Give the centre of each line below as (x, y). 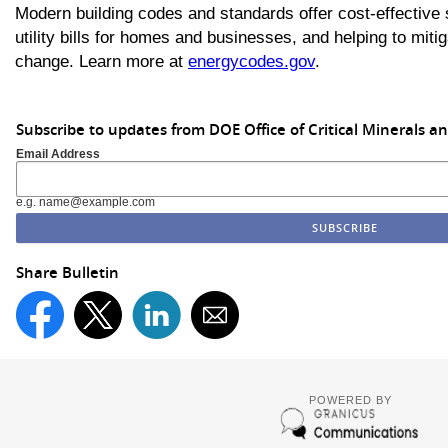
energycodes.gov (251, 61)
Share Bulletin (67, 272)
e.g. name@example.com (85, 201)
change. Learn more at (101, 61)
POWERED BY (350, 399)
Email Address (58, 153)
